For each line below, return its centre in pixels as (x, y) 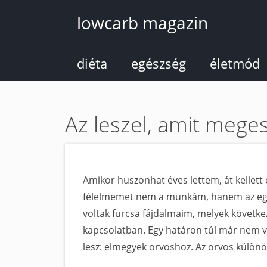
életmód (235, 63)
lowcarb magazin (142, 23)
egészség (159, 63)
